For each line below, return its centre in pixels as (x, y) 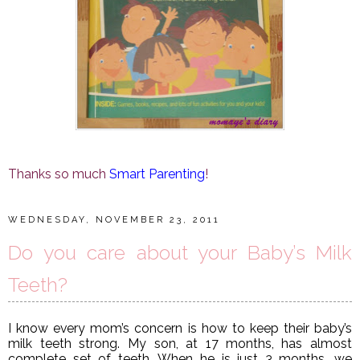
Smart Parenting (157, 174)
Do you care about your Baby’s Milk (180, 252)
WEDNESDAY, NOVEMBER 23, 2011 (114, 219)
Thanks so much (59, 174)
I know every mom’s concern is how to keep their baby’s (180, 329)
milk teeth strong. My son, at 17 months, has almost (180, 344)
